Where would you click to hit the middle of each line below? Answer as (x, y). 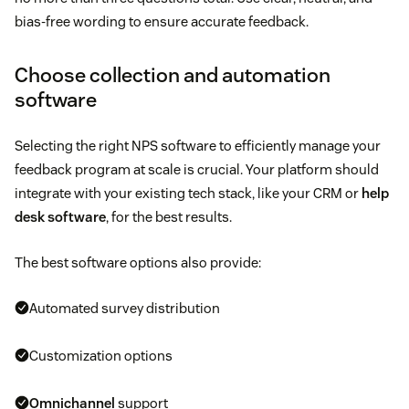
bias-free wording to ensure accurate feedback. (162, 21)
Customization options (101, 355)
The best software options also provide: (138, 262)
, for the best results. (169, 216)
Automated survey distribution (125, 308)
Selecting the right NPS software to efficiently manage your (198, 145)
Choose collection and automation (173, 74)
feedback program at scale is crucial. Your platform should (197, 169)
